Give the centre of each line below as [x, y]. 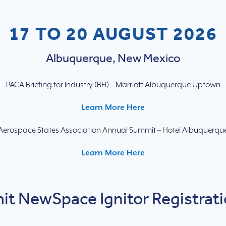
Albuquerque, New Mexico [113, 58]
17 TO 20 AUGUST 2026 [113, 34]
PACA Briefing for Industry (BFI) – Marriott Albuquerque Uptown [113, 85]
